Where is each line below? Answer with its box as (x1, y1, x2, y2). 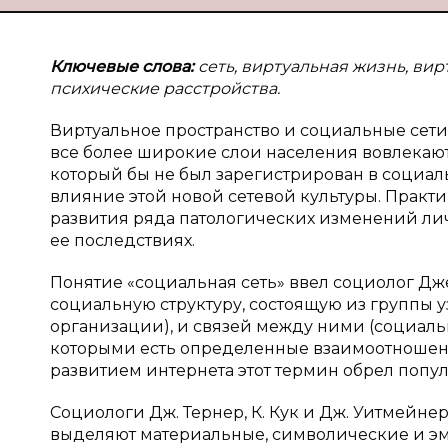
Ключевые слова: (50, 57, 194, 76)
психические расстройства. (50, 79, 280, 98)
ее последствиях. (50, 231, 195, 250)
